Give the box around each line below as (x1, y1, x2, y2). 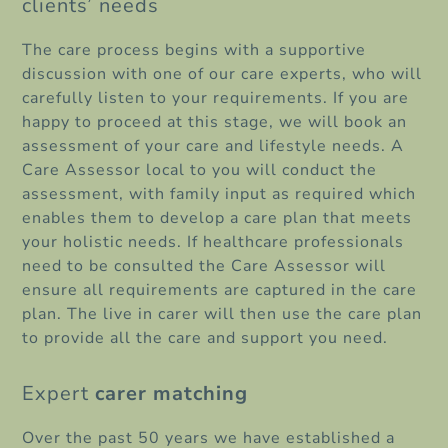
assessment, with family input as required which (22, 183, 417, 206)
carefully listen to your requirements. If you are (22, 87, 410, 110)
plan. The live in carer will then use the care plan (22, 303, 423, 326)
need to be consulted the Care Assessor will (22, 255, 387, 278)
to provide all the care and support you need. (22, 327, 389, 350)
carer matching (95, 380, 249, 408)
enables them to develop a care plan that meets (22, 207, 413, 230)
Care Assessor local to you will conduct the (22, 159, 378, 182)
